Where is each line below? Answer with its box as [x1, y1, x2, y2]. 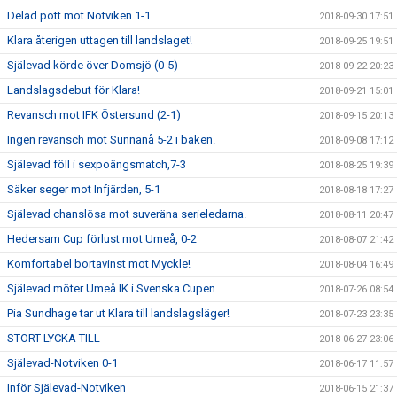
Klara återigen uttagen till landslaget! [7, 34, 192, 47]
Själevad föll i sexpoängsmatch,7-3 [7, 158, 186, 171]
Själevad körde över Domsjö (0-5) [7, 58, 178, 72]
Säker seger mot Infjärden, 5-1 [7, 183, 160, 196]
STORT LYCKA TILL [7, 331, 100, 345]
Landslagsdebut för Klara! [7, 83, 140, 97]
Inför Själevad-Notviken [7, 381, 126, 394]
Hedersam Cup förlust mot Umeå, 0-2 [7, 232, 197, 245]
